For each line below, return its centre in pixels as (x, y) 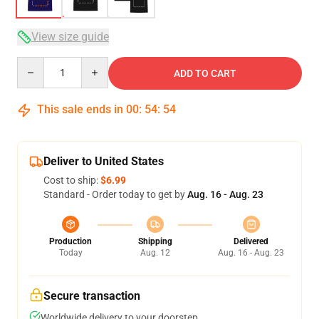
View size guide (70, 37)
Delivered (251, 241)
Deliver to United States (104, 161)
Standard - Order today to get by (115, 194)
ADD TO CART (205, 73)
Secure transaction (92, 296)
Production (70, 241)
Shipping (155, 241)
